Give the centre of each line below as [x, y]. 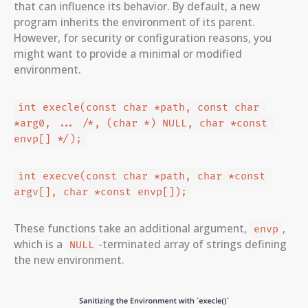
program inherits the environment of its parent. [134, 22]
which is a [40, 244]
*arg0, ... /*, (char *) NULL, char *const [141, 124]
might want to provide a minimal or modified [128, 54]
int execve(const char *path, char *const [141, 177]
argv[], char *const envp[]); [100, 192]
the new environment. [69, 260]
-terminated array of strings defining [192, 244]
